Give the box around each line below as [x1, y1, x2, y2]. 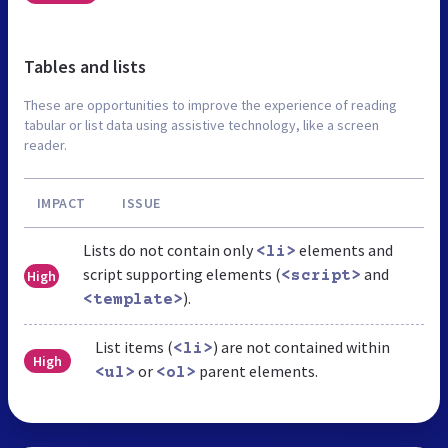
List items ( [94, 336, 173, 357]
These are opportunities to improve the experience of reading [24, 95, 397, 114]
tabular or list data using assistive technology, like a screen [24, 115, 379, 134]
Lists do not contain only [82, 239, 256, 260]
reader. [24, 135, 67, 154]
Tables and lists [24, 54, 146, 78]
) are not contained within [212, 336, 390, 357]
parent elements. [195, 360, 318, 381]
